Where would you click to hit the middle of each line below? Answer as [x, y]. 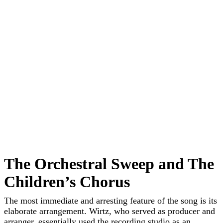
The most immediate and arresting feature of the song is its [111, 201]
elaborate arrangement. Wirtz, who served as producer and [110, 211]
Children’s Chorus [67, 182]
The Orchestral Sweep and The [109, 164]
